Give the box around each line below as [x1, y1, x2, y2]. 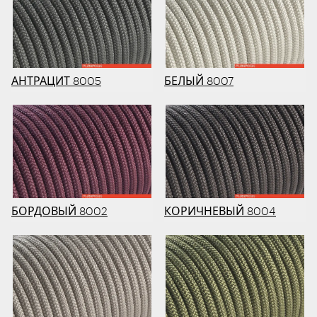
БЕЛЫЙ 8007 [164, 73, 234, 87]
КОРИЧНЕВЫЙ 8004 [164, 204, 276, 218]
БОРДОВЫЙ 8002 [11, 204, 108, 218]
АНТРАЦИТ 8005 [11, 73, 101, 87]
